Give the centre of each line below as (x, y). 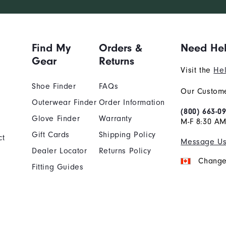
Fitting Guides (58, 167)
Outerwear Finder (64, 102)
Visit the (197, 70)
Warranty (115, 118)
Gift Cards (51, 134)
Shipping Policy (127, 134)
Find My (51, 48)
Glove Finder (56, 118)
